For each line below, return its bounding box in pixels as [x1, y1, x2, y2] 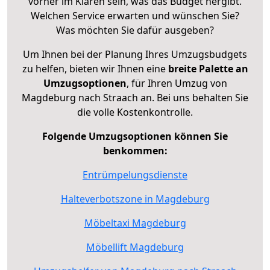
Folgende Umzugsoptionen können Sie [42, 130, 228, 143]
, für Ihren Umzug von [126, 77, 227, 90]
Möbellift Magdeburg [86, 240, 184, 254]
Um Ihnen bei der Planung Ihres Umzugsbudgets [23, 48, 247, 61]
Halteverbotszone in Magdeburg [60, 192, 210, 206]
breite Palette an [168, 62, 248, 76]
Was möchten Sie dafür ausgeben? [56, 24, 214, 37]
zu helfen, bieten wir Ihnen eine [22, 62, 168, 76]
